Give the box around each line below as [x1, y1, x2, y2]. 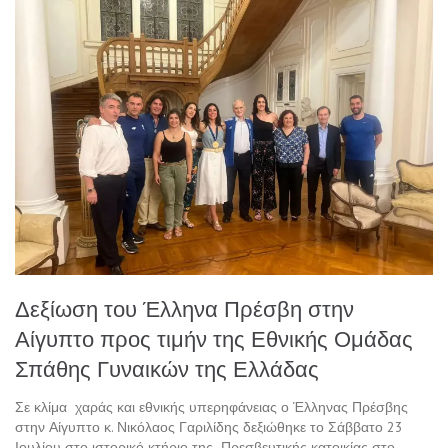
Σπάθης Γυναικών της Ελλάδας [15, 357, 319, 383]
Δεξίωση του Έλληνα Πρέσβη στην [15, 297, 354, 323]
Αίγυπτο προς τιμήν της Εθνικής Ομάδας [15, 327, 413, 353]
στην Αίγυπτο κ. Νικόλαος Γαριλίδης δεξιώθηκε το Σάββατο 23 [15, 418, 403, 437]
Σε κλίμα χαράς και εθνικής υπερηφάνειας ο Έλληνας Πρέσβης [15, 398, 408, 417]
